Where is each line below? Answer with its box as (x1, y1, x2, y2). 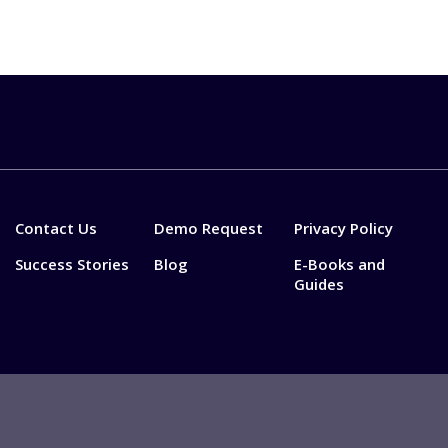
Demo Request (154, 218, 264, 238)
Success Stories (15, 254, 129, 274)
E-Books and (293, 254, 385, 274)
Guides (293, 274, 344, 294)
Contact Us (15, 218, 97, 238)
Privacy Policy (293, 218, 393, 238)
